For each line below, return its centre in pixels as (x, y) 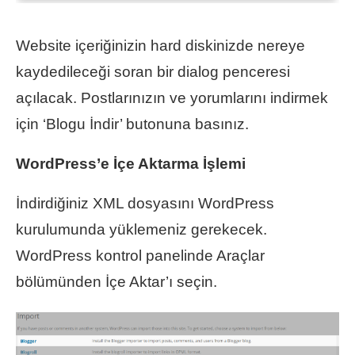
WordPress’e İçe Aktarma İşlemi (131, 163)
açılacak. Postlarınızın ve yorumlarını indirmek (172, 97)
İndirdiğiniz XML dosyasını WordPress (145, 203)
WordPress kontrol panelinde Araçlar (140, 255)
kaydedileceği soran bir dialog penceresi (153, 71)
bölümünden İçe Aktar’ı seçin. (116, 281)
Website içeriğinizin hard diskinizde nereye (160, 45)
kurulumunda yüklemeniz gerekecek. (141, 229)
